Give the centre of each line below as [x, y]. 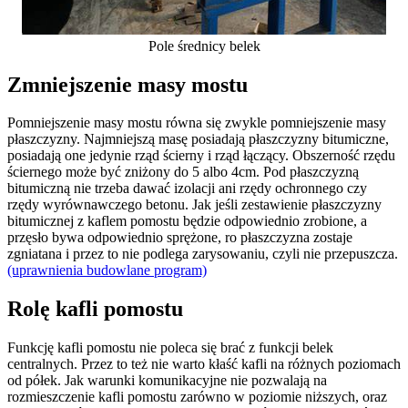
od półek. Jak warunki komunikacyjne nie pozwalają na [167, 381]
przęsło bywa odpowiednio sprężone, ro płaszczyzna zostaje [180, 238]
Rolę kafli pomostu [95, 309]
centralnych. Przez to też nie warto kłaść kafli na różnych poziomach [204, 364]
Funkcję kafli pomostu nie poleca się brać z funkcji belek [170, 348]
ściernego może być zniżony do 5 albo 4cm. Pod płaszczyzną [183, 172]
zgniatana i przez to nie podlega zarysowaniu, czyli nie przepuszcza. [203, 254]
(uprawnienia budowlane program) [107, 270]
